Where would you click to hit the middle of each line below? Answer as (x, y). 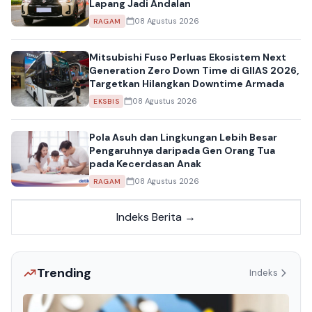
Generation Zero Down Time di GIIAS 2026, (194, 70)
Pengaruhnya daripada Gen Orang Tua (182, 150)
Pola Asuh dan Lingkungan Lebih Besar (183, 137)
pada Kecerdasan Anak (145, 163)
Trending (64, 273)
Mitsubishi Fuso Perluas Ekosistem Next (188, 57)
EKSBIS (106, 101)
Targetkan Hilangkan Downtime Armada (187, 83)
